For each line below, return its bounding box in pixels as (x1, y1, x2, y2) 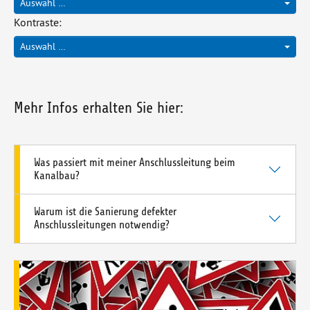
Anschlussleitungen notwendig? (34, 219, 170, 232)
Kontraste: (14, 15, 62, 30)
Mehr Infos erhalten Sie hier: (14, 100, 183, 117)
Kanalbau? (34, 170, 80, 183)
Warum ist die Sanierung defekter (34, 206, 176, 219)
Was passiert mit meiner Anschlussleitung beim (34, 156, 235, 170)
